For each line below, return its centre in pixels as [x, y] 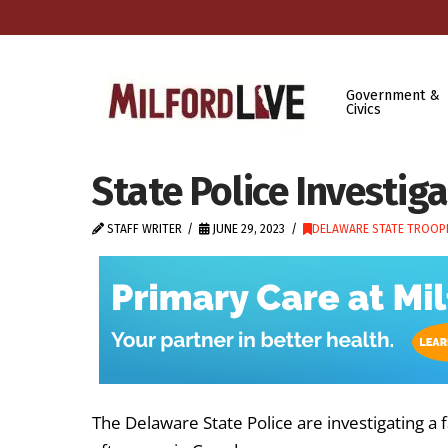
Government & [392, 95]
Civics [363, 109]
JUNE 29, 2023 [247, 229]
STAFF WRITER [143, 229]
